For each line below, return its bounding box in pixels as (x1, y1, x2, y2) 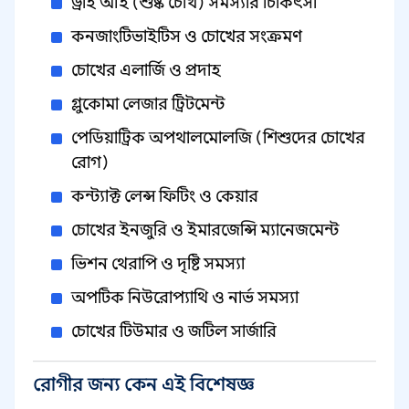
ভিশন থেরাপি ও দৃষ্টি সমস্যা (71, 254, 245, 274)
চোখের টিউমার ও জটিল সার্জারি (71, 321, 277, 341)
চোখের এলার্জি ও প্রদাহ (71, 60, 221, 80)
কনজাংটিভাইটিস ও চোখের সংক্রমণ (71, 26, 302, 47)
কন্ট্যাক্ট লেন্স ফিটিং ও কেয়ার (71, 186, 258, 206)
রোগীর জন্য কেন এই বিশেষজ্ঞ (33, 373, 254, 396)
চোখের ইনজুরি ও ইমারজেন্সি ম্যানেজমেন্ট (71, 220, 339, 240)
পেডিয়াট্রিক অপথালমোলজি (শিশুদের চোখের (71, 128, 365, 148)
